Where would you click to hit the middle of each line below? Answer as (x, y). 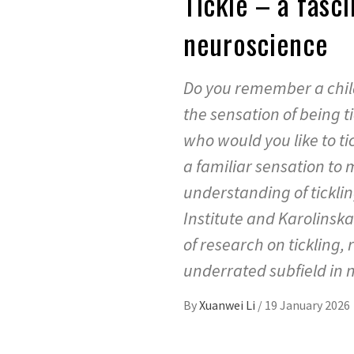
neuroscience (256, 43)
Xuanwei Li (228, 305)
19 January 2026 (307, 305)
